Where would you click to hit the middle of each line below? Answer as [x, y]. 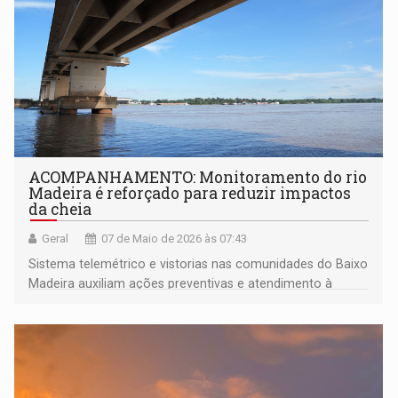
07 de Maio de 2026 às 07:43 [175, 239]
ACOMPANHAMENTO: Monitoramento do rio [198, 178]
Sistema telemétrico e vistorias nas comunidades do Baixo [199, 264]
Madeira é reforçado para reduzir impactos [190, 194]
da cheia [60, 210]
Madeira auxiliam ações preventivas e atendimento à [181, 284]
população [61, 303]
